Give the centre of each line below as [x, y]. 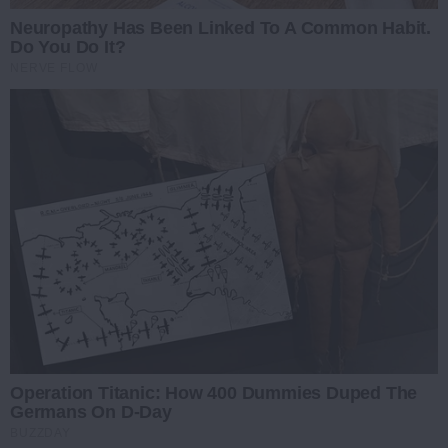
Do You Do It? [68, 47]
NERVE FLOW [54, 68]
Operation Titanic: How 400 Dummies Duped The [214, 393]
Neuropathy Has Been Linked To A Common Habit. [220, 28]
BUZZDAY [40, 433]
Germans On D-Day [91, 412]
